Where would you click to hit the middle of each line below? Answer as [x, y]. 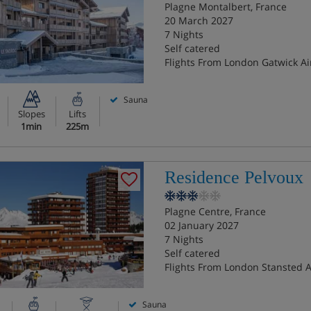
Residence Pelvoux [234, 177]
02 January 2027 [201, 225]
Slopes [31, 114]
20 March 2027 [199, 20]
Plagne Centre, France [215, 211]
